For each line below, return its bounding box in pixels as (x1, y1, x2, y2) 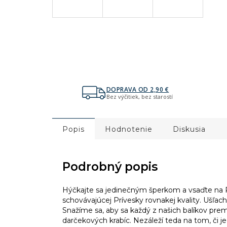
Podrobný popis (62, 160, 158, 174)
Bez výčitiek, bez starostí (106, 92, 173, 100)
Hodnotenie (105, 125, 153, 134)
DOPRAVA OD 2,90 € (106, 85, 169, 94)
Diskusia (173, 125, 206, 134)
